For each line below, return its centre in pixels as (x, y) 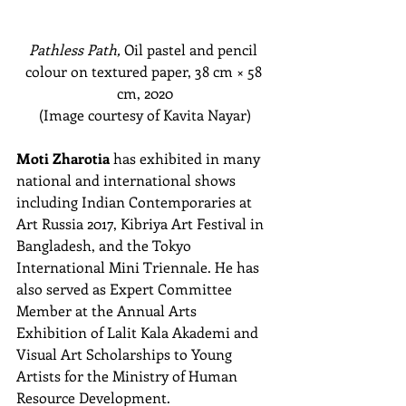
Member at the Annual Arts (108, 311)
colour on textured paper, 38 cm (129, 72)
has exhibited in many (187, 159)
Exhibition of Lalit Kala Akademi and (139, 333)
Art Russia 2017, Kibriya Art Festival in (142, 224)
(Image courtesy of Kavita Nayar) (145, 115)
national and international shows (128, 180)
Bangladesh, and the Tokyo (106, 246)
